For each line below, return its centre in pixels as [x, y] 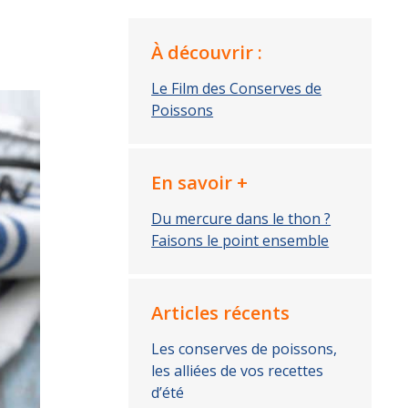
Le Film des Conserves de [237, 88]
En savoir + [200, 183]
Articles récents [221, 313]
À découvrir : [207, 52]
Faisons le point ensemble [240, 240]
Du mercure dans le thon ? [241, 219]
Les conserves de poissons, [245, 349]
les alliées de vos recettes [238, 371]
